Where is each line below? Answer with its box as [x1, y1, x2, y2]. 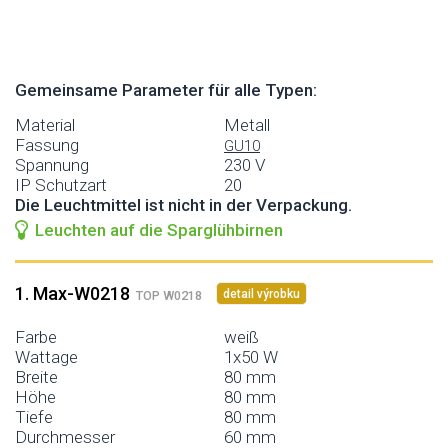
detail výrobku [223, 286, 300, 301]
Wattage [15, 346, 78, 367]
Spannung [15, 154, 89, 175]
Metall [224, 114, 270, 135]
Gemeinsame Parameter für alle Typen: [15, 79, 317, 100]
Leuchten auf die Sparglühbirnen [35, 219, 283, 240]
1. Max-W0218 [15, 282, 130, 304]
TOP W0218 [130, 287, 202, 303]
